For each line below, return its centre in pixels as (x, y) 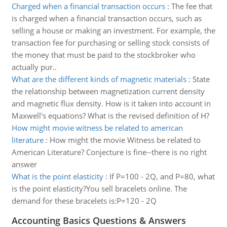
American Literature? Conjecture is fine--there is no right (109, 152)
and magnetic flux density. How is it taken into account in (111, 103)
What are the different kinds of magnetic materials (99, 79)
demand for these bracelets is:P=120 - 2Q (84, 201)
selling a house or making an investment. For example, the (113, 30)
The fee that (192, 6)
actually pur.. (34, 67)
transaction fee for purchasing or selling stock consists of (110, 43)
